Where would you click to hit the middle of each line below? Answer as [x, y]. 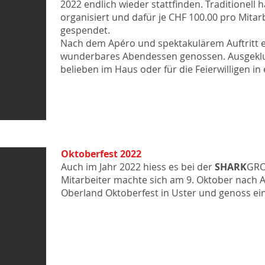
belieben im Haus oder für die [127, 69]
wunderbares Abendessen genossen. [143, 56]
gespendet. [85, 30]
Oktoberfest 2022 [101, 154]
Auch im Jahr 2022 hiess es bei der [138, 167]
